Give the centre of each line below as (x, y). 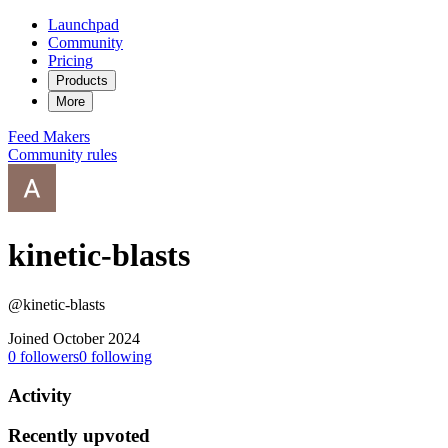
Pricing (70, 60)
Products (82, 80)
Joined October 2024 (74, 338)
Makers (66, 136)
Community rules (62, 154)
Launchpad (83, 24)
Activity (40, 395)
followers (47, 356)
